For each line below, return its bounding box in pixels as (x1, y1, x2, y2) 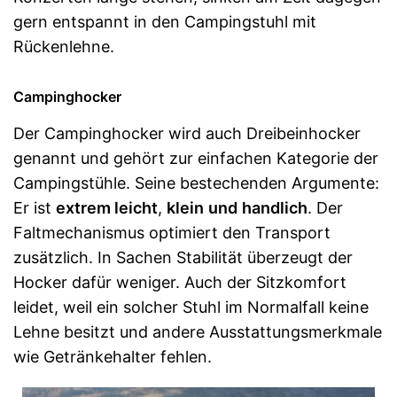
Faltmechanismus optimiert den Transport (13, 222, 331, 242)
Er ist (13, 198, 56, 217)
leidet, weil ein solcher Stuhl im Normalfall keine (13, 297, 369, 316)
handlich (242, 198, 307, 217)
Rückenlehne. (13, 36, 114, 56)
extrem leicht (56, 198, 158, 217)
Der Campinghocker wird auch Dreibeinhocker (13, 123, 361, 143)
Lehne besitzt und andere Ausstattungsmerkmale (13, 322, 382, 341)
